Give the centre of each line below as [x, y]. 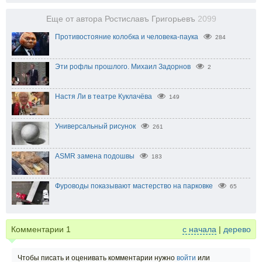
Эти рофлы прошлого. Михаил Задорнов [123, 66]
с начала [199, 229]
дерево [237, 229]
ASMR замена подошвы [95, 156]
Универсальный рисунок [95, 126]
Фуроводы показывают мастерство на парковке [134, 186]
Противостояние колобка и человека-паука [127, 37]
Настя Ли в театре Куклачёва [104, 96]
